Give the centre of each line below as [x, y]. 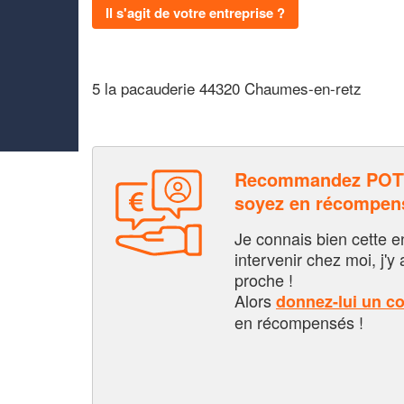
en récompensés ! [299, 321]
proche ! [264, 279]
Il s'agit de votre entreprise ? [195, 12]
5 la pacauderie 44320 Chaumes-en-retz [227, 87]
